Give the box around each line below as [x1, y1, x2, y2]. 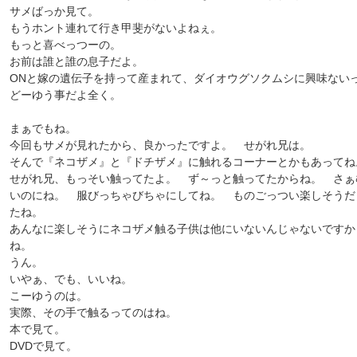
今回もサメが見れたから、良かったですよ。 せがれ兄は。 [10, 139, 311, 151]
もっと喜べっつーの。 [10, 38, 121, 51]
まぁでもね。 [10, 122, 76, 135]
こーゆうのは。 [10, 289, 88, 302]
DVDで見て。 [10, 339, 77, 352]
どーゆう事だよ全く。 [10, 88, 121, 101]
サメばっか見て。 [10, 5, 99, 18]
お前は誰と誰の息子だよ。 [10, 55, 143, 68]
